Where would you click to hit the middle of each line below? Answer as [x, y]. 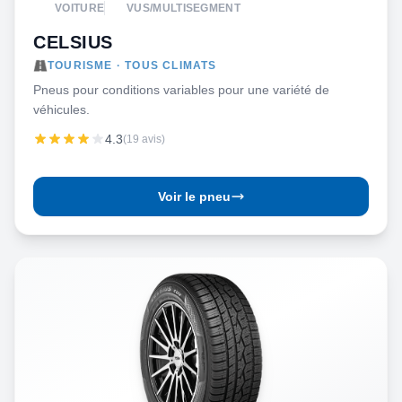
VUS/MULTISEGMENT [184, 8]
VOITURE [80, 8]
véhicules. [61, 109]
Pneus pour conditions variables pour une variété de [181, 90]
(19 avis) [144, 139]
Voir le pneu [194, 197]
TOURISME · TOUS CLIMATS [132, 66]
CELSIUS [73, 42]
